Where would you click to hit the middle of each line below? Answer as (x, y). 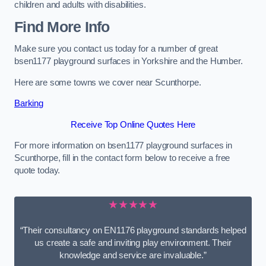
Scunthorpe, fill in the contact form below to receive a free (122, 158)
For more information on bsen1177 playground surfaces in (123, 146)
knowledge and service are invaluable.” (133, 256)
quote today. (37, 171)
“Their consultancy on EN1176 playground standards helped (133, 231)
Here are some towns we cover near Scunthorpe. (108, 82)
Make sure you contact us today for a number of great (116, 49)
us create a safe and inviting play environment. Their (133, 243)
